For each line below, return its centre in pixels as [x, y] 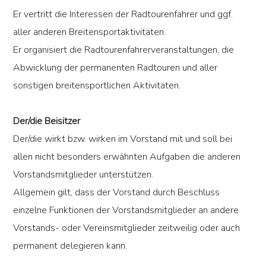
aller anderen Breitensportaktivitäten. [90, 32]
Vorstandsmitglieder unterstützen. [83, 175]
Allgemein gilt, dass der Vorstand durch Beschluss [117, 193]
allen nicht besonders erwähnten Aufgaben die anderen [127, 157]
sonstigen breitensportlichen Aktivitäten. [97, 86]
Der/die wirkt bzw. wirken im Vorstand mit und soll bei [123, 139]
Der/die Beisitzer [47, 121]
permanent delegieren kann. [70, 246]
